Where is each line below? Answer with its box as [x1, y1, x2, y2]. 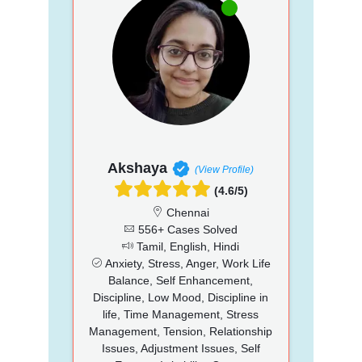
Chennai [163, 205, 210, 219]
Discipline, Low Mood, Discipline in [93, 290, 269, 304]
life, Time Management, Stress [103, 307, 259, 321]
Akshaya [107, 159, 168, 176]
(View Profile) [195, 163, 255, 175]
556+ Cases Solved [135, 222, 238, 236]
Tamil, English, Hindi [133, 239, 240, 253]
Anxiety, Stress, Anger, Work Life [102, 256, 271, 270]
